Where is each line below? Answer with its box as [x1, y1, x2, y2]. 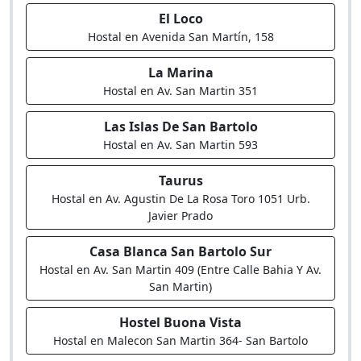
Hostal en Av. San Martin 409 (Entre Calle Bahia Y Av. [39, 262, 322, 277]
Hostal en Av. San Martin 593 [103, 137, 258, 152]
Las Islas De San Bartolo [103, 118, 258, 135]
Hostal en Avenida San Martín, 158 [87, 29, 274, 44]
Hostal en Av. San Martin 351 [103, 83, 258, 98]
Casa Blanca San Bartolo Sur [89, 243, 272, 260]
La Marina [147, 64, 214, 81]
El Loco [158, 10, 203, 27]
